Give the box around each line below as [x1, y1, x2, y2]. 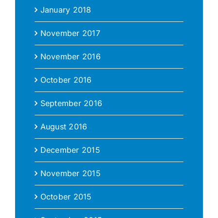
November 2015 [40, 168, 101, 179]
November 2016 [40, 52, 101, 62]
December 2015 [40, 145, 100, 155]
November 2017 [40, 28, 100, 38]
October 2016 [40, 75, 92, 85]
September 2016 [40, 98, 103, 109]
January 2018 [40, 5, 91, 15]
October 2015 [40, 192, 92, 202]
